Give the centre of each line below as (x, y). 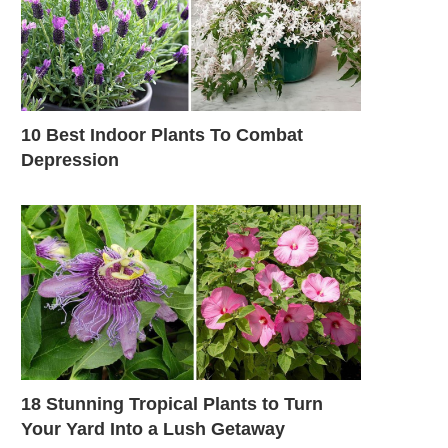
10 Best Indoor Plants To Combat (162, 134)
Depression (70, 159)
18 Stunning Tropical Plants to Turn (172, 403)
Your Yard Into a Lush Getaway (153, 428)
